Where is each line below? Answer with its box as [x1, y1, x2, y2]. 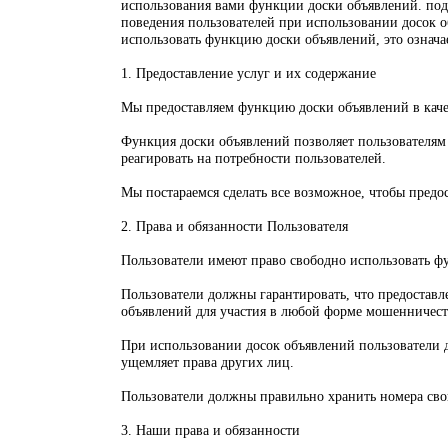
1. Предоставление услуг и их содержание [121, 64, 377, 81]
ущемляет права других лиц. [121, 353, 295, 370]
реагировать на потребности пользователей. [121, 149, 387, 166]
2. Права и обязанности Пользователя [121, 217, 349, 234]
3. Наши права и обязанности [121, 421, 301, 438]
